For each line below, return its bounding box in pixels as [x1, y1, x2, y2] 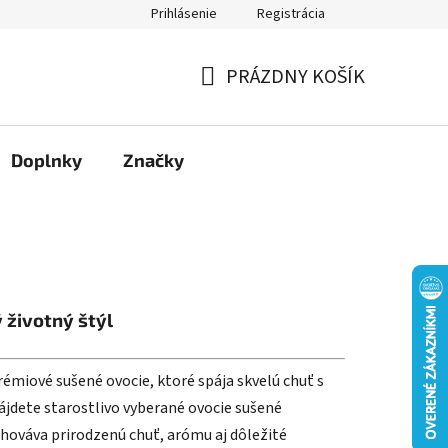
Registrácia [257, 4, 325, 24]
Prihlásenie [151, 4, 217, 24]
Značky [123, 149, 184, 171]
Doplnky [11, 149, 82, 171]
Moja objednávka [20, 5, 121, 25]
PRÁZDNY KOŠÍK [226, 63, 365, 91]
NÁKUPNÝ [199, 86, 284, 115]
